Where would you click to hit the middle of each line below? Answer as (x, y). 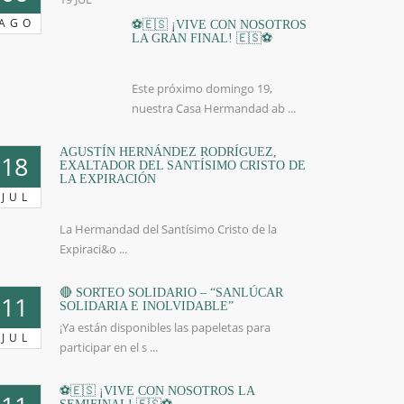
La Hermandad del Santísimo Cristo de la (168, 229)
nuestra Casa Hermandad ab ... (214, 108)
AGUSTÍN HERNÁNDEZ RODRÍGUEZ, (168, 152)
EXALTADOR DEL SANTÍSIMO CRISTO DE (183, 165)
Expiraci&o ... (93, 249)
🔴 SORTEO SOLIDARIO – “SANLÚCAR (171, 293)
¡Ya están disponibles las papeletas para (165, 327)
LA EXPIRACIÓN (108, 179)
